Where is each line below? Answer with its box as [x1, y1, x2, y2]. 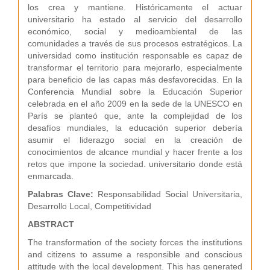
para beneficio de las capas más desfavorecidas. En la [28, 75, 242, 84]
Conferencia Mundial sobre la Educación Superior [28, 87, 242, 96]
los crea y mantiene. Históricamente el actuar [28, 2, 242, 12]
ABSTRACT [28, 219, 74, 229]
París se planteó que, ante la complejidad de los [28, 111, 242, 121]
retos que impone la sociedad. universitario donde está [28, 159, 242, 169]
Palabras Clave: [28, 189, 98, 199]
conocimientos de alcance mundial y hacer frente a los [28, 147, 242, 157]
